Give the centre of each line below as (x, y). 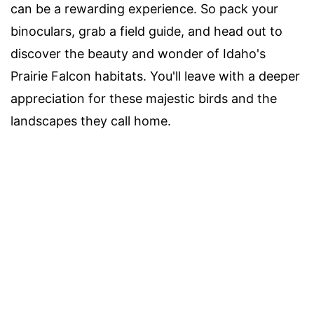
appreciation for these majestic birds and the (144, 98)
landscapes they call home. (91, 121)
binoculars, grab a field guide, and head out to (146, 31)
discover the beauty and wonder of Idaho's (138, 53)
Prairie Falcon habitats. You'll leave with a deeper (155, 76)
